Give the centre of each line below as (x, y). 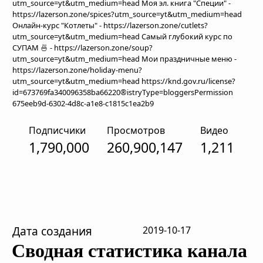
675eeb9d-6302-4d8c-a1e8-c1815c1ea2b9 (83, 103)
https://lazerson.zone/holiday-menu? (77, 70)
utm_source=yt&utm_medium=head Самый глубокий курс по (122, 36)
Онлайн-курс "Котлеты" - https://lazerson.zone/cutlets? (110, 25)
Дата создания (52, 231)
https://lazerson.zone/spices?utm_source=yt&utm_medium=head (127, 14)
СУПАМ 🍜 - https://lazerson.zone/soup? (82, 48)
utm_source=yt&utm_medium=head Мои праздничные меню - (124, 59)
